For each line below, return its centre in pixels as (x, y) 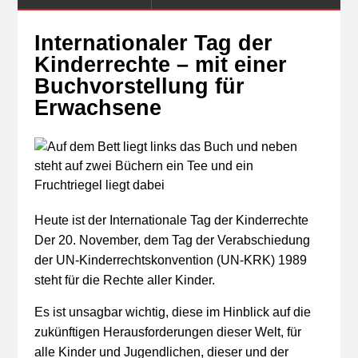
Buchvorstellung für (139, 86)
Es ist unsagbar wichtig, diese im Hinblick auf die (172, 312)
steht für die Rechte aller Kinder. (124, 280)
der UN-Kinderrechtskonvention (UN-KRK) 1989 (170, 260)
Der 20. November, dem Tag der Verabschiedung (172, 240)
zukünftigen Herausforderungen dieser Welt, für (167, 332)
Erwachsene (97, 108)
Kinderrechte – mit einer (160, 65)
